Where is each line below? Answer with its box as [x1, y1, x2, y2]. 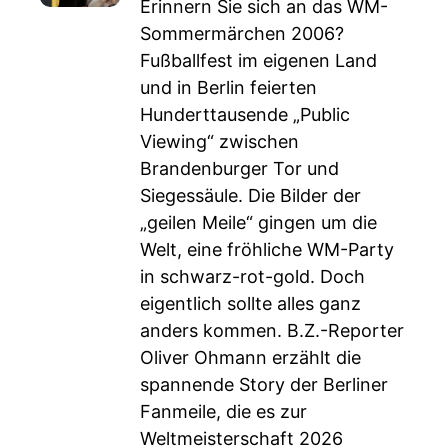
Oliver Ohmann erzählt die [140, 347, 361, 368]
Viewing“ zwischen [140, 131, 299, 152]
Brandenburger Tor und [140, 158, 339, 179]
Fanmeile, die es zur [140, 401, 307, 422]
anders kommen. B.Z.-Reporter [140, 320, 404, 341]
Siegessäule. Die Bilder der [140, 185, 361, 206]
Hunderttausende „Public [140, 104, 350, 125]
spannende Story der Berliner [140, 374, 388, 395]
